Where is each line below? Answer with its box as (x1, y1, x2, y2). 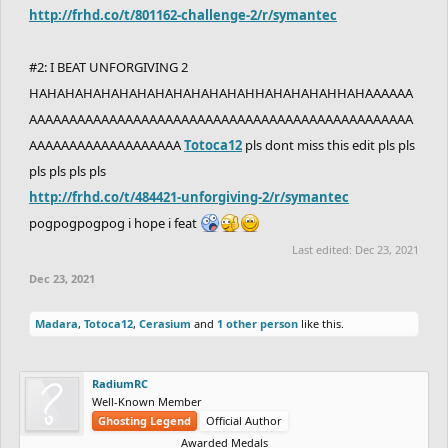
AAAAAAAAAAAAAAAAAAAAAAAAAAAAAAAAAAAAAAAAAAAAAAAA (29, 109, 413, 128)
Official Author (206, 412, 282, 428)
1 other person (217, 315, 298, 331)
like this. (298, 315, 344, 331)
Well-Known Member (92, 393, 202, 409)
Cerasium (139, 315, 191, 331)
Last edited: (292, 241, 355, 257)
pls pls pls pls (29, 161, 106, 180)
